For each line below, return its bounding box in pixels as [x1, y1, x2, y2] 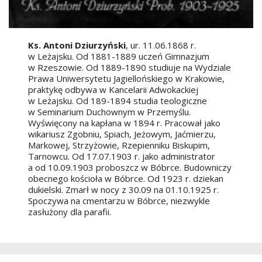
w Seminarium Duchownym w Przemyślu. [28, 106, 191, 118]
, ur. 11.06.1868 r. [126, 39, 196, 51]
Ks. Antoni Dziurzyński [28, 39, 126, 51]
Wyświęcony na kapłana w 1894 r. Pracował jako [28, 117, 221, 129]
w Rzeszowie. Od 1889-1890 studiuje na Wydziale [28, 61, 232, 74]
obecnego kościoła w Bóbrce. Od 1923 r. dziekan [28, 173, 224, 185]
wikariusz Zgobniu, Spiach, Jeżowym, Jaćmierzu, [28, 128, 216, 140]
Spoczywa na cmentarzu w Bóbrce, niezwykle [28, 195, 211, 207]
